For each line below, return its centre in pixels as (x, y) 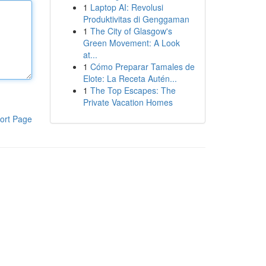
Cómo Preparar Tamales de (142, 66)
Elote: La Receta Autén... (130, 78)
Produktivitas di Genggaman (136, 19)
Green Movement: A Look (131, 43)
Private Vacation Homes (128, 102)
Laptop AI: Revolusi (126, 7)
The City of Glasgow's (131, 31)
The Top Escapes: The (133, 90)
